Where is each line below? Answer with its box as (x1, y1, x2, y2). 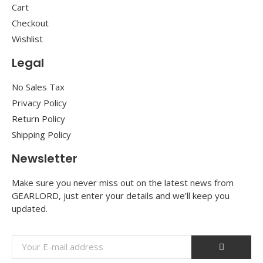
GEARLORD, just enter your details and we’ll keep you (12, 190, 230, 202)
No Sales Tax (12, 81, 65, 93)
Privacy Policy (12, 97, 67, 109)
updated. (12, 203, 48, 215)
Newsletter (12, 150, 77, 167)
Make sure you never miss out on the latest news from (12, 177, 234, 189)
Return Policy (12, 113, 65, 125)
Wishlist (12, 33, 43, 45)
